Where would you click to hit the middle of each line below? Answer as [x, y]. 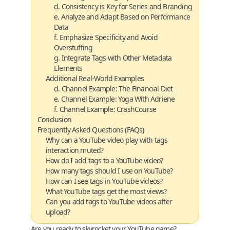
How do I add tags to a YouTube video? [104, 160]
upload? [58, 212]
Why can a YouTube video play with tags [107, 140]
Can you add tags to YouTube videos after [109, 202]
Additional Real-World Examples [95, 78]
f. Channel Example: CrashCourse [105, 109]
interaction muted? [75, 150]
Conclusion [54, 119]
